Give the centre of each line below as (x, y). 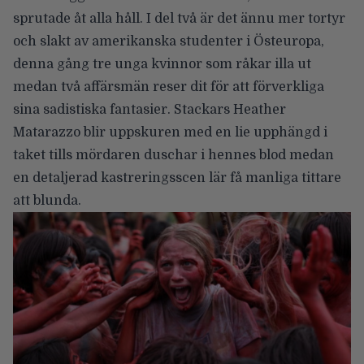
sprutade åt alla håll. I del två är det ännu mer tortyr (179, 19)
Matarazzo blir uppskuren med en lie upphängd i (170, 133)
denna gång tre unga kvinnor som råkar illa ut (162, 65)
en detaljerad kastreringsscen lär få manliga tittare (177, 178)
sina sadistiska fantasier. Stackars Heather (149, 110)
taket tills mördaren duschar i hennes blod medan (173, 156)
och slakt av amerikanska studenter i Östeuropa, (169, 42)
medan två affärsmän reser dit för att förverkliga (169, 87)
